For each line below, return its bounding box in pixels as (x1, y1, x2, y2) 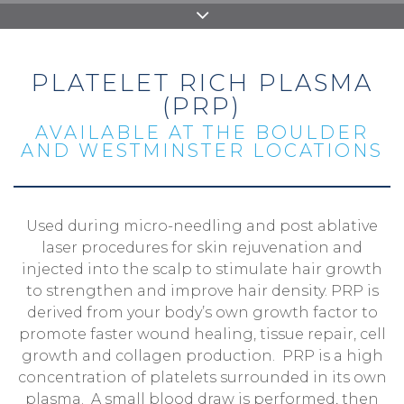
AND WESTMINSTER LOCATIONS (21, 140, 383, 162)
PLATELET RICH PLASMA (31, 69, 373, 98)
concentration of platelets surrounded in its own (17, 369, 387, 387)
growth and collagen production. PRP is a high (21, 347, 383, 365)
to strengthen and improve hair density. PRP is (25, 282, 379, 300)
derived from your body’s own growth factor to (26, 304, 378, 322)
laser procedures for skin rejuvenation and (41, 239, 363, 257)
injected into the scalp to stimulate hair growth (22, 261, 382, 279)
